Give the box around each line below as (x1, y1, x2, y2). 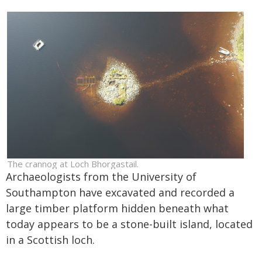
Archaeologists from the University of (6, 169, 196, 184)
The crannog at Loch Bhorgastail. (6, 157, 139, 170)
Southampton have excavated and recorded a (6, 185, 235, 199)
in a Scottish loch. (6, 232, 95, 247)
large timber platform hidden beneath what (6, 201, 229, 215)
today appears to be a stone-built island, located (6, 216, 253, 231)
